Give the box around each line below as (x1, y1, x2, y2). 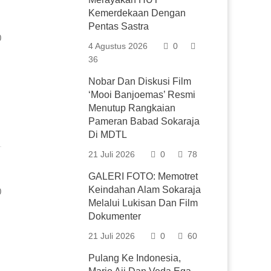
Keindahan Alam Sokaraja (88, 184, 201, 195)
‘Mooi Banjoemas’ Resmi (88, 90, 196, 100)
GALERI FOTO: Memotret (88, 171, 198, 181)
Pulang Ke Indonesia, (88, 253, 181, 263)
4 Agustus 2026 (88, 41, 148, 51)
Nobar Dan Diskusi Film (88, 76, 192, 87)
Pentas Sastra (88, 21, 149, 31)
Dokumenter (88, 211, 142, 221)
